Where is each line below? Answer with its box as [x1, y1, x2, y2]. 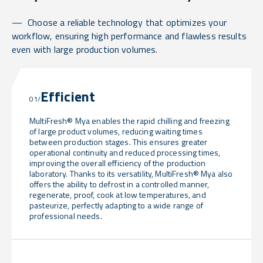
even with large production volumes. [12, 42, 158, 56]
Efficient [41, 85, 96, 107]
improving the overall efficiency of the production [29, 156, 206, 169]
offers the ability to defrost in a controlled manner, [29, 177, 210, 190]
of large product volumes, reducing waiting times [29, 124, 203, 137]
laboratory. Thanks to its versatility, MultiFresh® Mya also [29, 167, 233, 180]
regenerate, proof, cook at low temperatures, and [29, 188, 206, 201]
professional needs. [29, 209, 102, 222]
